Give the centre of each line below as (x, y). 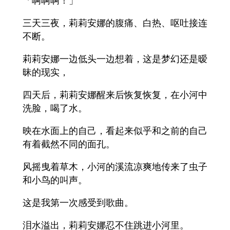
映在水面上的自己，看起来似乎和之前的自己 (115, 131)
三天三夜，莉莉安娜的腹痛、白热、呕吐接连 (115, 23)
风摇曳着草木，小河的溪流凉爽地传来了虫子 (115, 167)
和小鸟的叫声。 (55, 180)
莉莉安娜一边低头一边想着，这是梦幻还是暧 (115, 59)
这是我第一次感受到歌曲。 (78, 203)
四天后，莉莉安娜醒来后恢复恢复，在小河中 (115, 95)
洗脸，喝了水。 (55, 108)
